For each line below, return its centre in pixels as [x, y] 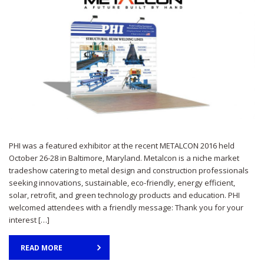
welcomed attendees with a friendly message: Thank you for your [126, 207]
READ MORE [42, 247]
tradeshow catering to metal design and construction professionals [129, 170]
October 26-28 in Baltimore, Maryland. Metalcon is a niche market [124, 158]
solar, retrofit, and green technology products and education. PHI [124, 195]
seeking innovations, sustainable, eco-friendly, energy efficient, [122, 182]
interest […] [29, 220]
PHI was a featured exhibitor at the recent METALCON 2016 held [122, 145]
